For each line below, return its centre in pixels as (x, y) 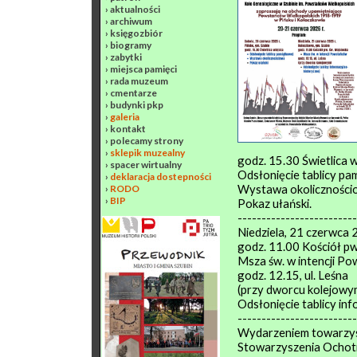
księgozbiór (136, 33)
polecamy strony (147, 141)
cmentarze (133, 93)
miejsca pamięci (143, 69)
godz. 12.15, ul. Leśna (293, 275)
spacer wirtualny (146, 165)
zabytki (126, 57)
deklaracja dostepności (161, 177)
